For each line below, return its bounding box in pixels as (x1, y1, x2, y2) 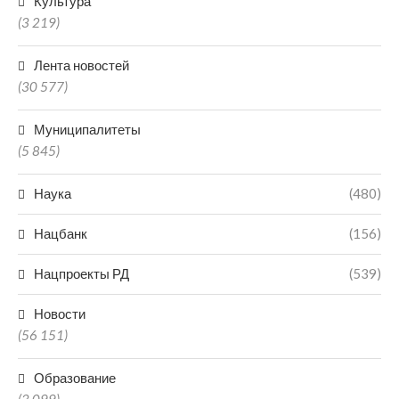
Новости (34, 305, 85, 322)
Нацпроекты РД (34, 265, 129, 281)
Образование (34, 370, 116, 386)
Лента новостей (34, 57, 129, 73)
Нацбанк (34, 225, 87, 241)
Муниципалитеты (34, 121, 141, 137)
